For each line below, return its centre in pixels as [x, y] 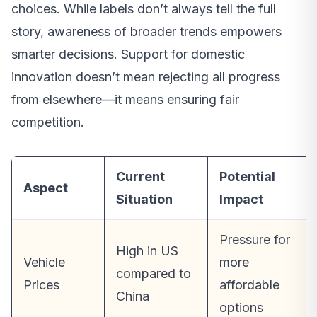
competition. [48, 122]
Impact [241, 199]
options [241, 307]
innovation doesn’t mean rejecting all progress [146, 76]
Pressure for [255, 239]
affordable [249, 284]
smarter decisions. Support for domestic [128, 54]
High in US [147, 250]
